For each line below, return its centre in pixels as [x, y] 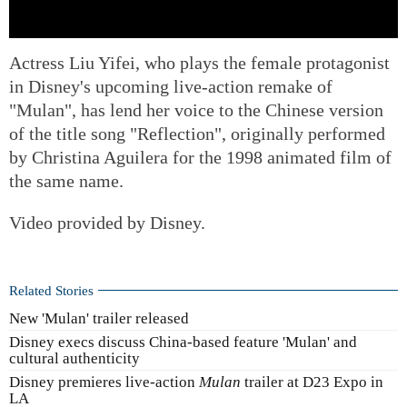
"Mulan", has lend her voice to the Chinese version [196, 109]
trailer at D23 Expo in [312, 382]
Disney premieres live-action [104, 382]
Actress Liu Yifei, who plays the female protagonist [199, 62]
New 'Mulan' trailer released [99, 319]
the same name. [66, 180]
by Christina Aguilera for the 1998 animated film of [200, 157]
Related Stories [51, 290]
